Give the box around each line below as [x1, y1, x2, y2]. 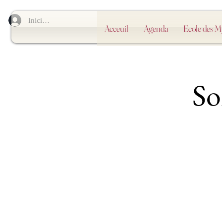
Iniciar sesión [28, 16, 70, 24]
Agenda [143, 23, 168, 34]
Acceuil [104, 23, 128, 34]
